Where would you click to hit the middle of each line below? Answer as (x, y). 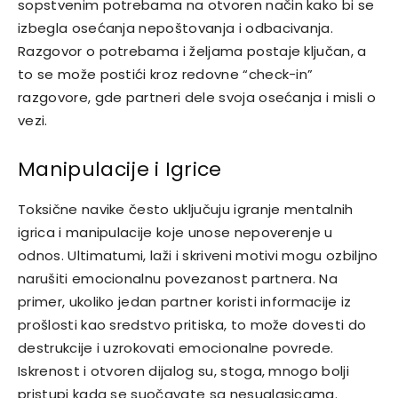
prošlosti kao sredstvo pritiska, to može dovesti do (192, 325)
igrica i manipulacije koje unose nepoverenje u (175, 233)
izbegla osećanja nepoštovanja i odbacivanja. (176, 28)
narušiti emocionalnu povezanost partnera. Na (178, 279)
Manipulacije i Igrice (120, 170)
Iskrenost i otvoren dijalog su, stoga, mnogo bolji (184, 371)
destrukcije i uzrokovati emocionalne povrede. (176, 348)
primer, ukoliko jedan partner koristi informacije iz (185, 302)
